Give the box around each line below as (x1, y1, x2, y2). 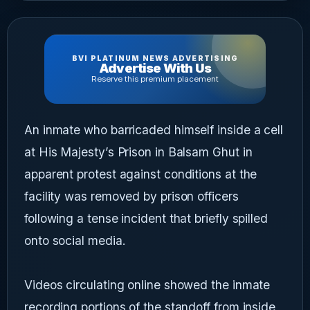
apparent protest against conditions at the (24, 167, 257, 182)
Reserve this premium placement (91, 74, 219, 84)
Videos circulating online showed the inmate (24, 277, 271, 293)
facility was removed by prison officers (24, 189, 239, 204)
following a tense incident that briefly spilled (24, 211, 268, 226)
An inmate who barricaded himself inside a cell (24, 122, 284, 138)
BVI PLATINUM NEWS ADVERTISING (71, 54, 239, 63)
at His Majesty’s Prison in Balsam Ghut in (24, 145, 253, 160)
